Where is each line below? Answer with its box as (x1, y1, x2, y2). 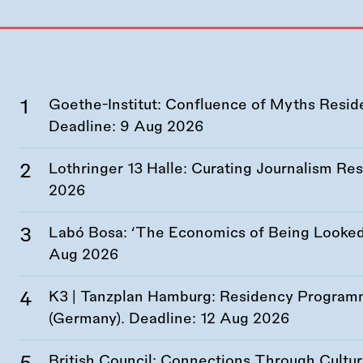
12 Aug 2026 (200, 311, 290, 327)
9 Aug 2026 (120, 119, 204, 135)
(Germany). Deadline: (49, 311, 200, 327)
